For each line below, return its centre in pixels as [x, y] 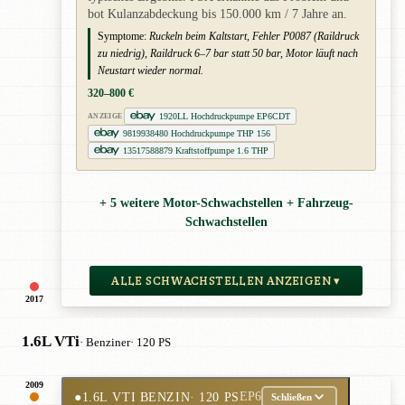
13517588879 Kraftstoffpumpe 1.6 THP [196, 150]
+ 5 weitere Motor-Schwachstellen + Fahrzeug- [226, 203]
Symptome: [122, 36]
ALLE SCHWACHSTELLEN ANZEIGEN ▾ [226, 280]
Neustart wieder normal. [151, 70]
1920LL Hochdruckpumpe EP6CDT [225, 116]
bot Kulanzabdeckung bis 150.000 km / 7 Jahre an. [217, 14]
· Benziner [105, 342]
